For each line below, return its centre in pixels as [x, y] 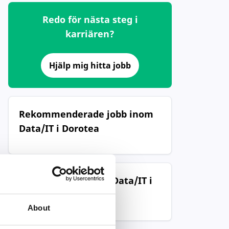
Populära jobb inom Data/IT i [86, 180]
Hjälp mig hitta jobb [90, 65]
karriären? [90, 34]
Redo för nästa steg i [90, 19]
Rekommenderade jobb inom [86, 114]
